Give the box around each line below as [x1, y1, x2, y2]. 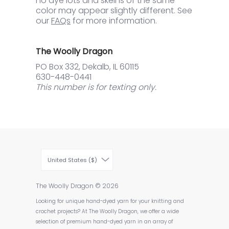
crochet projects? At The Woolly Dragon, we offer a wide [36, 208, 179, 216]
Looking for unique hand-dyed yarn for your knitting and [36, 197, 184, 205]
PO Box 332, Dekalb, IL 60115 [36, 61, 139, 73]
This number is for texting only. [36, 81, 156, 94]
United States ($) [48, 156, 97, 165]
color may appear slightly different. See [36, 5, 192, 17]
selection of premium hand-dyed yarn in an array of [36, 218, 173, 226]
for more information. [71, 15, 157, 27]
